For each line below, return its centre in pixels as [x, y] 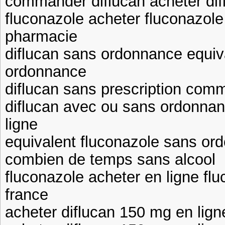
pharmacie [41, 36]
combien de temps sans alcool [110, 159]
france [27, 194]
